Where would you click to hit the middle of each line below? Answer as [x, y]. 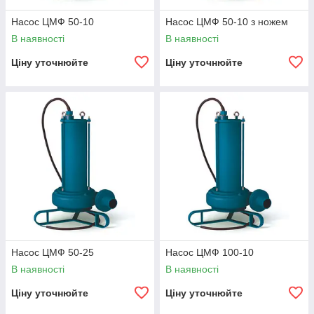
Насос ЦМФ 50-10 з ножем [227, 22]
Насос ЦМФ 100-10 [210, 252]
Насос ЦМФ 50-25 [53, 252]
